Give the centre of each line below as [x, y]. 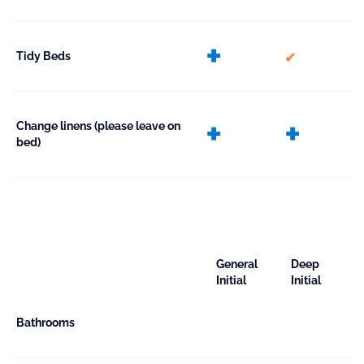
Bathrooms [45, 323]
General [237, 264]
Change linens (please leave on [98, 126]
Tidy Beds [43, 56]
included [311, 56]
